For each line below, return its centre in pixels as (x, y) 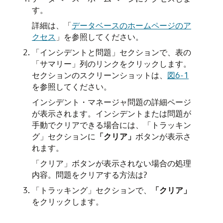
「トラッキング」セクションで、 (92, 190)
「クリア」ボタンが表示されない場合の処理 (111, 163)
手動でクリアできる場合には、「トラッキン (111, 125)
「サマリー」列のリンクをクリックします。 (111, 64)
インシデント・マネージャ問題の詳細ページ (111, 102)
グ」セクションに (64, 136)
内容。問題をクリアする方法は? (89, 175)
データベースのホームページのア (131, 25)
